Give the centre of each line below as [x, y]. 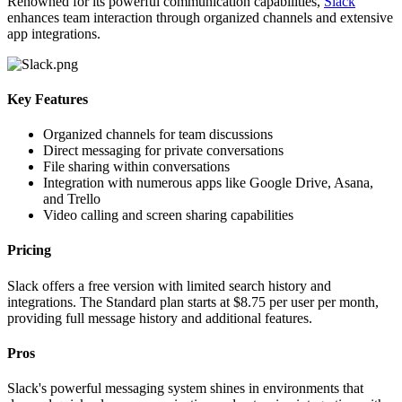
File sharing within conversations [136, 167]
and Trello [72, 199]
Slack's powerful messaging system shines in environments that [185, 389]
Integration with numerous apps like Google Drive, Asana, [208, 183]
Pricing [29, 250]
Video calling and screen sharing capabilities [168, 215]
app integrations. [54, 33]
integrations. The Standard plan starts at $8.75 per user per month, [193, 301]
